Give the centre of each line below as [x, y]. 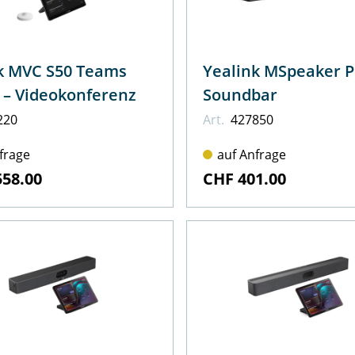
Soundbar [240, 94]
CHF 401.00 [244, 178]
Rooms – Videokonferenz [76, 94]
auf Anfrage [251, 154]
